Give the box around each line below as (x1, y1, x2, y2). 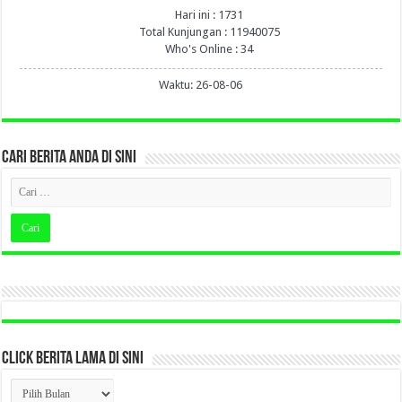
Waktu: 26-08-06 (159, 77, 243, 92)
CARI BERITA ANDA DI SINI (2, 148, 137, 167)
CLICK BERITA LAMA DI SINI (2, 350, 144, 369)
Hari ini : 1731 (172, 7, 244, 22)
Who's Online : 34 (162, 41, 254, 56)
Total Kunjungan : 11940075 (135, 24, 280, 39)
